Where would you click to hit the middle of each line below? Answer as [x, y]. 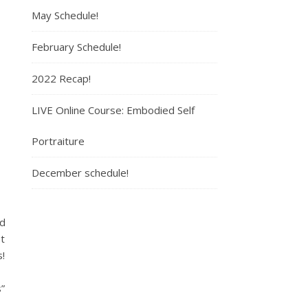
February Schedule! [76, 47]
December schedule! [80, 173]
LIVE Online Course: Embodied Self [113, 110]
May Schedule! [65, 15]
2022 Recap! [61, 78]
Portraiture [58, 141]
